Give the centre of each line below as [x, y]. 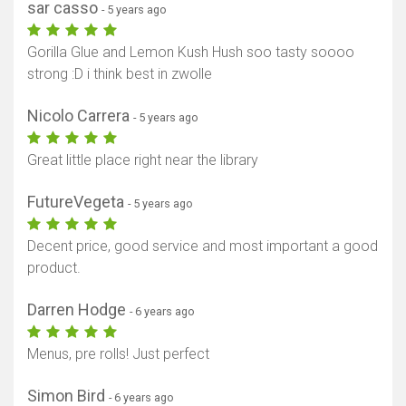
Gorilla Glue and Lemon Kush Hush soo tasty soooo [191, 53]
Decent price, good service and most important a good [203, 246]
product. [54, 268]
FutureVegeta [77, 202]
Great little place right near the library [143, 160]
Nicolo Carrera [80, 116]
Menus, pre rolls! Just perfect [118, 354]
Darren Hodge [78, 310]
